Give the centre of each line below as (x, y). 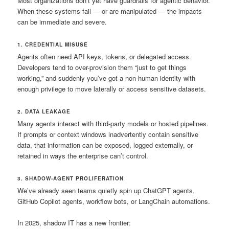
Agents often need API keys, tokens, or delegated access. (105, 56)
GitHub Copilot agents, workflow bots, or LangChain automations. (114, 201)
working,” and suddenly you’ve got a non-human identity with (107, 78)
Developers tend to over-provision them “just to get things (102, 67)
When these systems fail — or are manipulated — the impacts (110, 11)
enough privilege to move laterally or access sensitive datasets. (112, 88)
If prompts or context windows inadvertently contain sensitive (108, 134)
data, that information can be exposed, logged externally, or (105, 145)
